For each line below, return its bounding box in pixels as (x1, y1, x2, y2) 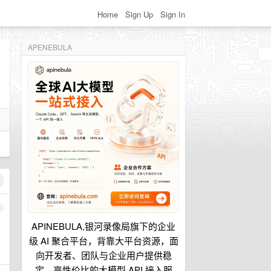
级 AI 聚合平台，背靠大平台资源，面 (28, 234, 178, 247)
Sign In (160, 8, 185, 20)
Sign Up (125, 8, 153, 20)
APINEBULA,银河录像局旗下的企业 (31, 220, 175, 232)
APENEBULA (28, 42, 72, 52)
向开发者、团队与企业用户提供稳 (35, 249, 172, 261)
